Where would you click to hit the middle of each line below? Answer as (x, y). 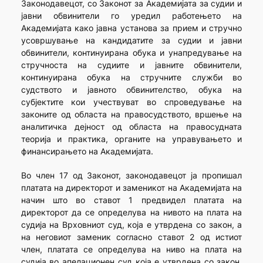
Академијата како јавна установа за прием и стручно (131, 28)
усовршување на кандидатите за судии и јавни (131, 41)
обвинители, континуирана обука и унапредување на (131, 53)
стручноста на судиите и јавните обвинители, (131, 65)
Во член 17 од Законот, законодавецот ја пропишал (131, 176)
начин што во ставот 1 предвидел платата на (131, 200)
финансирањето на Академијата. (87, 151)
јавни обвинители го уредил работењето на (131, 16)
